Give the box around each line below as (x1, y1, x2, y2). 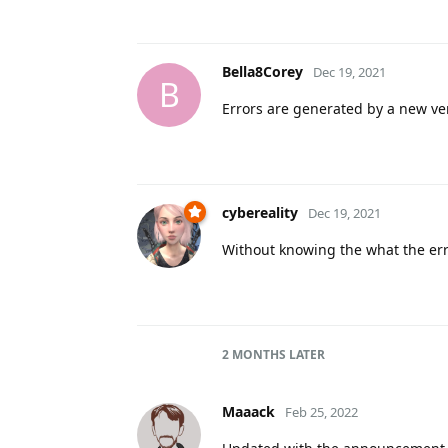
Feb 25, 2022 (285, 402, 358, 421)
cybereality (222, 202, 298, 222)
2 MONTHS (222, 345, 286, 363)
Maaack (222, 401, 275, 421)
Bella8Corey (222, 61, 303, 81)
